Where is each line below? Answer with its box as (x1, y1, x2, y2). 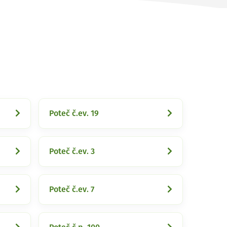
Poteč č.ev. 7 (49, 185, 94, 194)
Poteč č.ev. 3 (49, 147, 95, 156)
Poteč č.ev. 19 (49, 109, 99, 118)
